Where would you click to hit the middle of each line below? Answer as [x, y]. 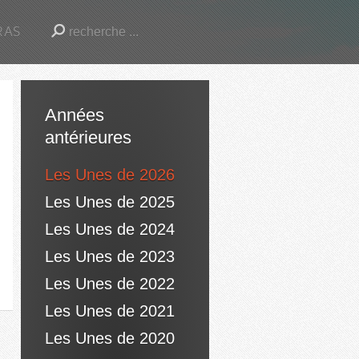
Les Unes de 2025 [110, 202]
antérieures [88, 137]
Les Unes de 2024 [110, 229]
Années [75, 115]
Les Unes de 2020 [110, 338]
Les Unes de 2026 [110, 175]
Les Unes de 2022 [110, 284]
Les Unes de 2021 [110, 311]
